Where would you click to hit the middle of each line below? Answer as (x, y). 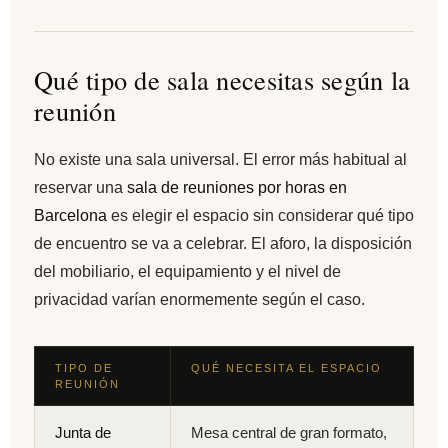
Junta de (83, 432)
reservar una (80, 187)
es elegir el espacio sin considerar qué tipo (260, 215)
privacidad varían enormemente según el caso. (199, 299)
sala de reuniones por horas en (237, 187)
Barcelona (70, 215)
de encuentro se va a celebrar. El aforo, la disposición (223, 243)
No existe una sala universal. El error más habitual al (220, 159)
